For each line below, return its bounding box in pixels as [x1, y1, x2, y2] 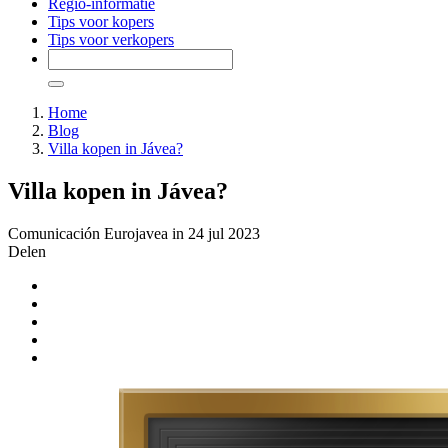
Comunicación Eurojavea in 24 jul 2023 [8, 224, 260, 242]
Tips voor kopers [48, 13, 154, 30]
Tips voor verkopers [48, 31, 174, 48]
